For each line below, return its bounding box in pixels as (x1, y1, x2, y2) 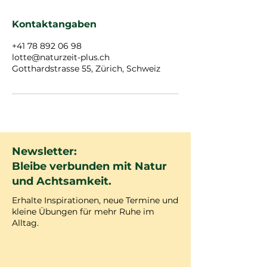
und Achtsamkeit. (12, 175, 111, 188)
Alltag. (12, 218, 39, 228)
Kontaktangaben (12, 18, 97, 30)
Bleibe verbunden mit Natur (12, 160, 167, 173)
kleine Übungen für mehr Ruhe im (12, 206, 154, 217)
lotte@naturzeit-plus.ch (12, 52, 110, 63)
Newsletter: (12, 145, 77, 158)
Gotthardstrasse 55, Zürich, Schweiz (12, 63, 160, 74)
